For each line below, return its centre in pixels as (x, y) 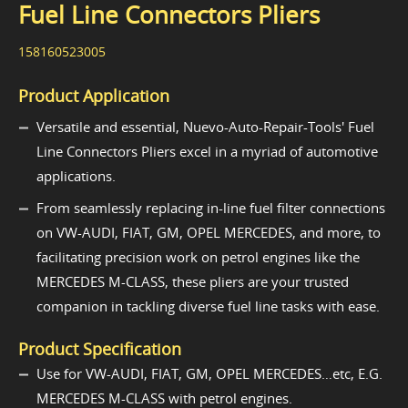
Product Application (94, 96)
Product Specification (100, 349)
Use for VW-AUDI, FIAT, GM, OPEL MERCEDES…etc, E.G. (209, 374)
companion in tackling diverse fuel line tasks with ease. (208, 306)
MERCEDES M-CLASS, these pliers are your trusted (193, 282)
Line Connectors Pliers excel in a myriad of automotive (207, 152)
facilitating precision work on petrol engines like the (198, 257)
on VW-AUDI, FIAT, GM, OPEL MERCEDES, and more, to (209, 233)
